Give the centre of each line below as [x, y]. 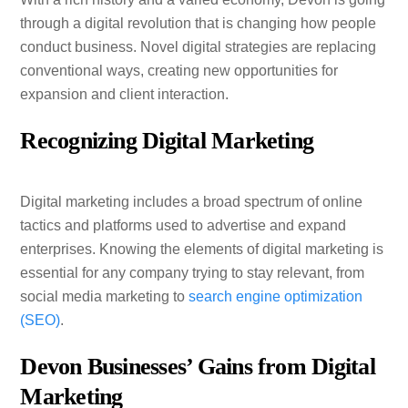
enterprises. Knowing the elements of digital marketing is [202, 250]
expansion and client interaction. [125, 94]
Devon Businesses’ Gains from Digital [198, 367]
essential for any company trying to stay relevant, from [193, 273]
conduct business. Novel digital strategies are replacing [199, 46]
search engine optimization [276, 297]
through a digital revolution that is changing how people [199, 23]
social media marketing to [105, 297]
